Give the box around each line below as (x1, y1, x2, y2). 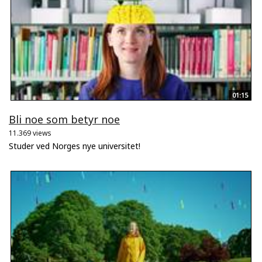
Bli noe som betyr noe (9, 112, 120, 126)
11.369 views (9, 127, 51, 138)
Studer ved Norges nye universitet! (9, 140, 140, 151)
